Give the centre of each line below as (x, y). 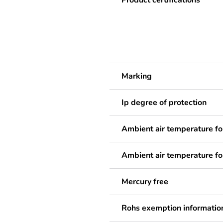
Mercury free (145, 182)
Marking (137, 76)
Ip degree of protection (164, 103)
